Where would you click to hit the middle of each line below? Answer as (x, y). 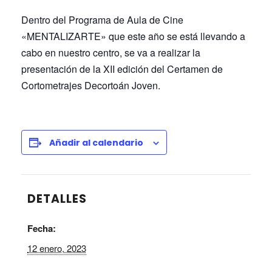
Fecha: (42, 228)
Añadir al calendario (96, 143)
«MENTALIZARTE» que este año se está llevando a (133, 36)
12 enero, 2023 (57, 248)
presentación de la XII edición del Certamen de (122, 69)
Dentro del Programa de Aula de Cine (102, 20)
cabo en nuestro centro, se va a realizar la (111, 53)
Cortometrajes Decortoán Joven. (91, 85)
